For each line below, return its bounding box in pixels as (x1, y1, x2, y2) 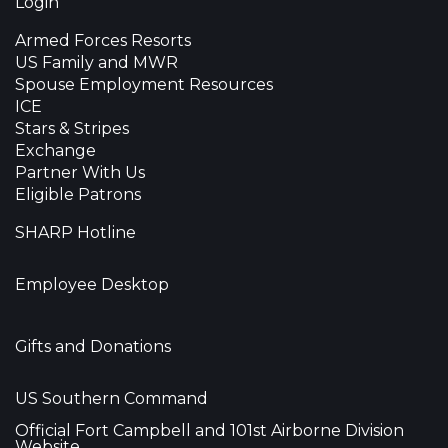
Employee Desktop (15, 275, 169, 294)
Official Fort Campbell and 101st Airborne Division (15, 421, 404, 440)
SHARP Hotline (15, 223, 136, 242)
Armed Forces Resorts (15, 31, 191, 50)
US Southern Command (15, 389, 208, 408)
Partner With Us (15, 163, 145, 182)
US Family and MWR (15, 53, 178, 72)
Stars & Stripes (15, 119, 129, 138)
